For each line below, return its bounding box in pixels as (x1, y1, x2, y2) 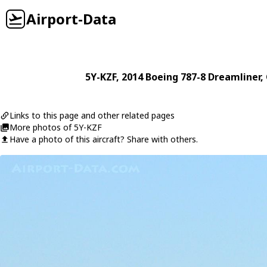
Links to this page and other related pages (10, 110, 175, 121)
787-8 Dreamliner (181, 70, 260, 83)
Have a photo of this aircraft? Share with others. (10, 133, 198, 145)
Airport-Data (26, 9, 116, 29)
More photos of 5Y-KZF (10, 122, 102, 133)
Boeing (145, 70, 178, 83)
